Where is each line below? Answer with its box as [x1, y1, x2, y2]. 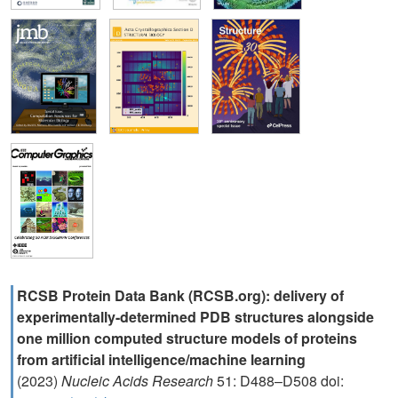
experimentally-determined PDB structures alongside [17, 306, 374, 327]
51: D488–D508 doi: [217, 370, 344, 391]
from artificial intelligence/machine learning [17, 349, 306, 370]
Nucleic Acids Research [61, 370, 217, 391]
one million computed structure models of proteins [17, 328, 357, 348]
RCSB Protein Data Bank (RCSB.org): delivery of [17, 285, 344, 306]
